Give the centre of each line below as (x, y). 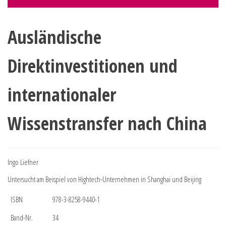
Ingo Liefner (23, 162)
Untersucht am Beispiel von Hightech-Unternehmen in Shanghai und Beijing (104, 179)
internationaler (62, 94)
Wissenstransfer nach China (107, 123)
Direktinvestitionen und (93, 66)
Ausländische (54, 37)
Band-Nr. (22, 217)
